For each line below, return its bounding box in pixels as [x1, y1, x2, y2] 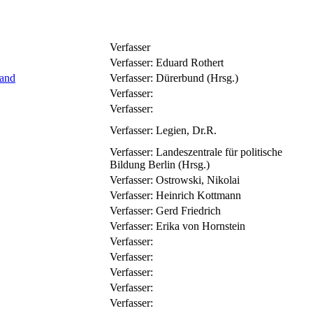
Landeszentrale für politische [156, 145, 282, 158]
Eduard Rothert [156, 56, 224, 68]
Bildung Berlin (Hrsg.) [110, 158, 210, 170]
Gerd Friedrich [156, 204, 221, 217]
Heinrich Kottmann [156, 189, 241, 201]
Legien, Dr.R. [156, 124, 217, 136]
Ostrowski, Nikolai [156, 173, 240, 186]
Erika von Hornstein [156, 219, 245, 232]
